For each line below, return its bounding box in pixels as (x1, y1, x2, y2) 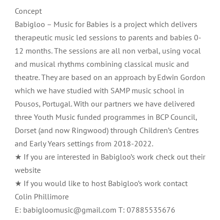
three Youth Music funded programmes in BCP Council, (15, 112, 197, 122)
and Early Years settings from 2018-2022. (15, 138, 153, 149)
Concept (15, 6, 42, 16)
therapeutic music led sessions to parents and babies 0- (15, 32, 201, 43)
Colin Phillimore (15, 192, 69, 202)
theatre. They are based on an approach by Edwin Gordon (15, 72, 205, 82)
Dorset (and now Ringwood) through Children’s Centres (15, 125, 199, 136)
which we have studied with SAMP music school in (15, 85, 184, 96)
